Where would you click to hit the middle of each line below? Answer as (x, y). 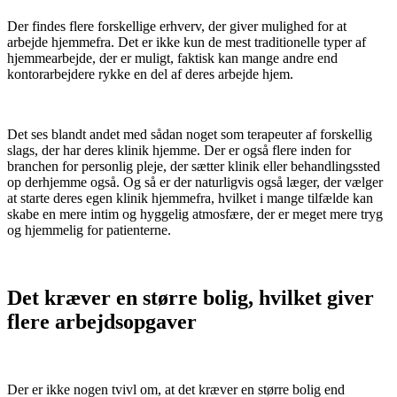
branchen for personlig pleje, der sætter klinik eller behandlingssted (194, 167)
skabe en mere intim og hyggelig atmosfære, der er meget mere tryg (195, 214)
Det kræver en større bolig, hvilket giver (191, 298)
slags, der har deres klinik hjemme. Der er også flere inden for (179, 151)
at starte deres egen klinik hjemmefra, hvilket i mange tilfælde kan (190, 198)
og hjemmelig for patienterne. (89, 230)
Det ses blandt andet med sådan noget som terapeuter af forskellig (190, 135)
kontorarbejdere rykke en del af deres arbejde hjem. (150, 74)
